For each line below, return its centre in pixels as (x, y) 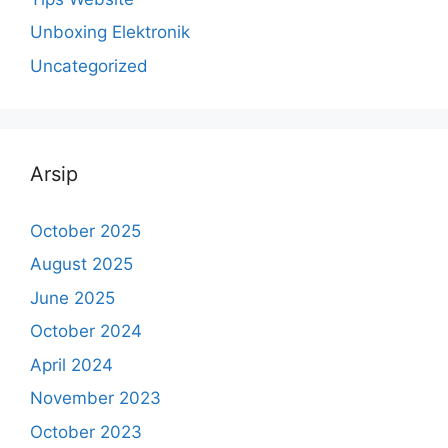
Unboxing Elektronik (110, 32)
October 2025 (85, 230)
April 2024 (71, 364)
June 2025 (72, 297)
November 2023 (95, 398)
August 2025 (81, 264)
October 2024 (86, 331)
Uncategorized (89, 65)
